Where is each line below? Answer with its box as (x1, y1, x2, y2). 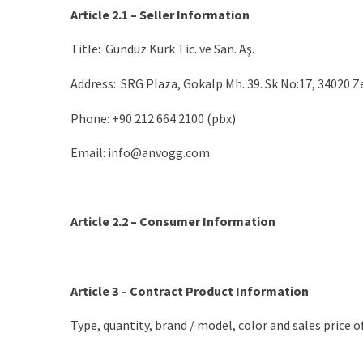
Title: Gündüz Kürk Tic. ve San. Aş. (70, 41, 254, 58)
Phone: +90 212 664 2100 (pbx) (70, 109, 236, 126)
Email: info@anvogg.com (70, 144, 210, 161)
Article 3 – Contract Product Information (70, 282, 309, 299)
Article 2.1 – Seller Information (70, 6, 250, 23)
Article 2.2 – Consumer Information (70, 213, 275, 230)
